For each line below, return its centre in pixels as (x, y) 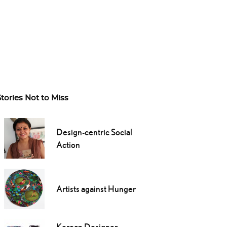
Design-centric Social (94, 132)
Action (68, 145)
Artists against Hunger (96, 189)
